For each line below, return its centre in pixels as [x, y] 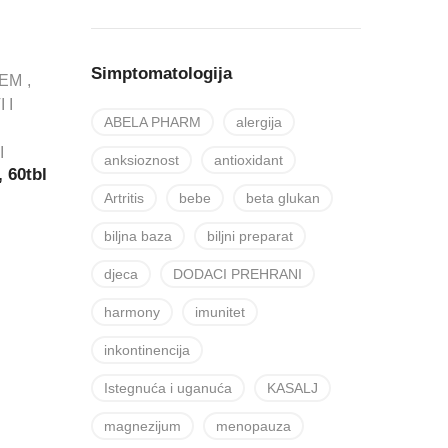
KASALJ [292, 388]
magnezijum [142, 426]
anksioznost [141, 160]
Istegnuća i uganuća [168, 388]
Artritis [124, 198]
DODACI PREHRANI [237, 274]
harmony [132, 312]
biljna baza [138, 236]
